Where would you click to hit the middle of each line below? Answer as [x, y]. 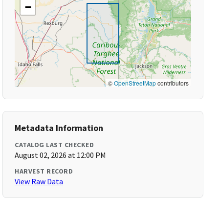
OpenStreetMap [135, 83]
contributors [172, 83]
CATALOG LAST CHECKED [55, 145]
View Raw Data [39, 181]
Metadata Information [59, 128]
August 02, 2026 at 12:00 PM [61, 155]
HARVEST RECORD [44, 171]
